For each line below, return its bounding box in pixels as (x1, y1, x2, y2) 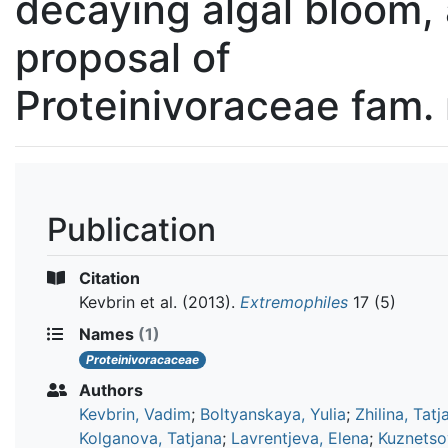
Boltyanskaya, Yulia (200, 403, 346, 424)
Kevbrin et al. (79, 291, 177, 312)
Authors (75, 379, 143, 400)
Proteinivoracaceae (86, 351, 200, 367)
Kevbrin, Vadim (79, 403, 191, 424)
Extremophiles (240, 291, 348, 312)
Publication (47, 210, 216, 249)
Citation (75, 267, 140, 288)
